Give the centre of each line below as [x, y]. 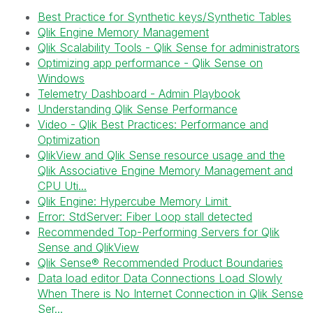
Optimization [69, 140]
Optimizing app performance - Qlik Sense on [150, 63]
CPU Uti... [62, 186]
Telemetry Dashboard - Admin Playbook [139, 94]
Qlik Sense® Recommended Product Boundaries [160, 263]
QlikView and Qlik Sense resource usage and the [161, 155]
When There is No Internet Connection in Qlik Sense [170, 293]
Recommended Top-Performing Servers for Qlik [159, 232]
